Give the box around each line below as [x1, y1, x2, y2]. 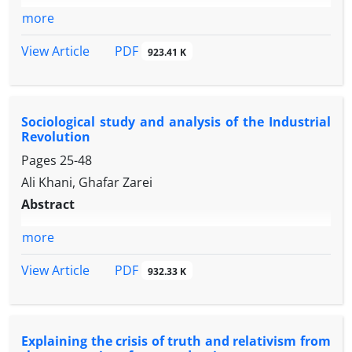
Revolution [21, 128, 90, 146]
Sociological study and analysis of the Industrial [21, 113, 331, 131]
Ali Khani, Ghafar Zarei [21, 174, 152, 192]
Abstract [21, 196, 75, 214]
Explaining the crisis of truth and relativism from [21, 332, 331, 350]
